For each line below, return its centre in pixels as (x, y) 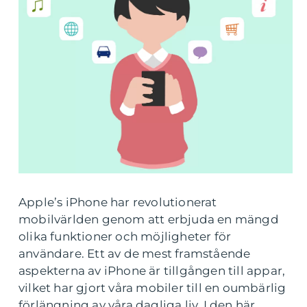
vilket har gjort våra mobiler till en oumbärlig (152, 287)
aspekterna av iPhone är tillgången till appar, (152, 270)
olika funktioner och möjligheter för (125, 236)
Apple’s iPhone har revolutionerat (118, 202)
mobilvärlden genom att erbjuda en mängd (149, 219)
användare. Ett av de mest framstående (135, 253)
